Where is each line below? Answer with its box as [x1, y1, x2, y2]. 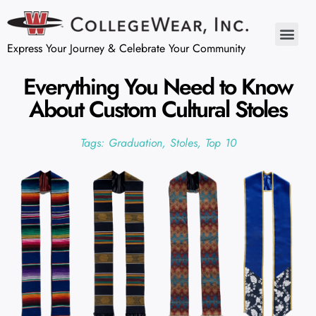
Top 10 [205, 134, 236, 151]
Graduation [108, 134, 162, 151]
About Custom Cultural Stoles [29, 92, 287, 126]
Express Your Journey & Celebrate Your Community [7, 39, 245, 56]
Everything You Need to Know [23, 70, 293, 103]
